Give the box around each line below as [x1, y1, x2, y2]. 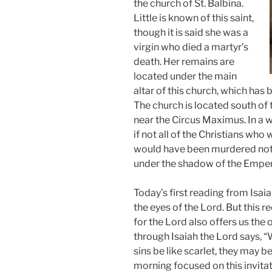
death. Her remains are [134, 56, 234, 68]
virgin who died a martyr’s [134, 41, 248, 53]
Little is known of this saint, [134, 12, 254, 24]
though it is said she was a [134, 27, 248, 39]
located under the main [134, 70, 237, 83]
